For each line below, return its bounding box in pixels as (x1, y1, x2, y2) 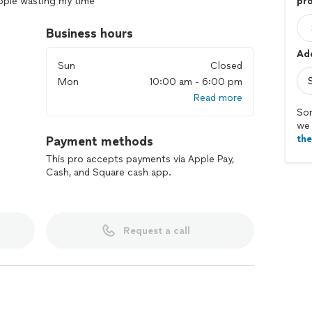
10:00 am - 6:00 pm (149, 76, 242, 88)
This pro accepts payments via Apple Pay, (46, 153, 234, 165)
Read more (194, 92, 242, 104)
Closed (210, 60, 242, 72)
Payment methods (46, 134, 153, 149)
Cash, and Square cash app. (46, 166, 171, 178)
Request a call (123, 224, 190, 237)
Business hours (46, 26, 133, 41)
